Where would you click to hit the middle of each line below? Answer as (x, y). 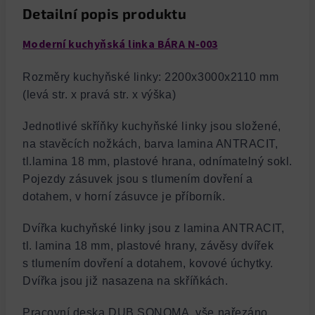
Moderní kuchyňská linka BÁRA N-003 (120, 44)
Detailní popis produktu (105, 13)
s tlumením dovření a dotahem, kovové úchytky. (148, 264)
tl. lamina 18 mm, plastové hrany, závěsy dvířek (148, 246)
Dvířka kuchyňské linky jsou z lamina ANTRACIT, (154, 229)
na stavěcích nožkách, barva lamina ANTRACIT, (150, 144)
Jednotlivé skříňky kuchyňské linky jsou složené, (152, 127)
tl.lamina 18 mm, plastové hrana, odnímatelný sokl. (157, 162)
